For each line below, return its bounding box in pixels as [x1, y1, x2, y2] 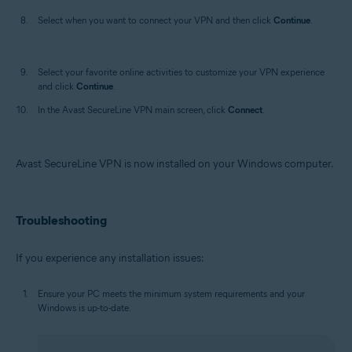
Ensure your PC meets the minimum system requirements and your [38, 287, 305, 299]
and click [38, 79, 76, 92]
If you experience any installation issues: [16, 251, 204, 265]
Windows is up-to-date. [38, 301, 131, 313]
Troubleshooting [16, 212, 107, 228]
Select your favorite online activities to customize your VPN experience [38, 65, 324, 78]
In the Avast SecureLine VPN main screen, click [38, 103, 228, 115]
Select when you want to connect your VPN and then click [38, 13, 273, 26]
